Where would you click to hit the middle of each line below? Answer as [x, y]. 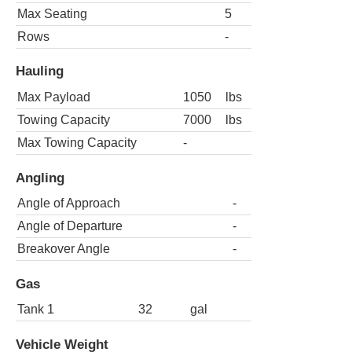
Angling [40, 177]
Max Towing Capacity [77, 142]
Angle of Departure [70, 226]
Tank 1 [36, 310]
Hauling [40, 71]
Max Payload [54, 97]
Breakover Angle [64, 249]
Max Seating [52, 13]
